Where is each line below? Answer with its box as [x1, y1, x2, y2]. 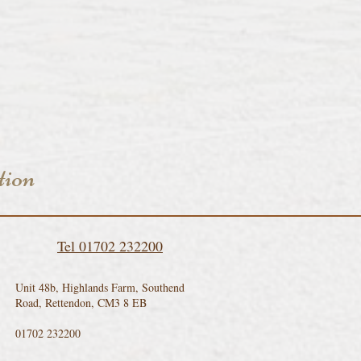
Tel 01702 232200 [57, 236, 163, 255]
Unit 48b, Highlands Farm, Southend [15, 280, 185, 295]
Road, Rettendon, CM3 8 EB [15, 295, 147, 310]
